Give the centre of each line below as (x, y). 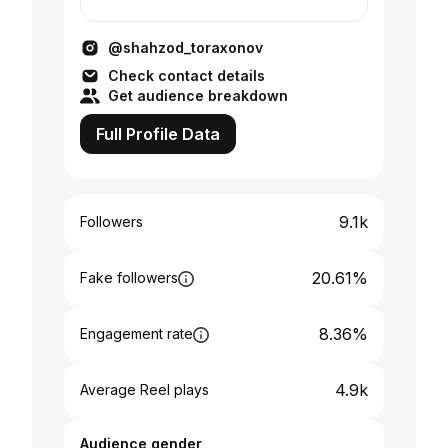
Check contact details (186, 75)
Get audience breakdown (198, 95)
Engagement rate (136, 333)
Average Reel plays (144, 389)
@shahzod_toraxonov (185, 47)
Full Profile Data (158, 134)
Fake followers (129, 277)
